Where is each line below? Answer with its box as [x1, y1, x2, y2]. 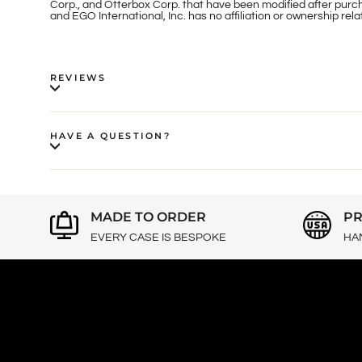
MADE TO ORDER [90, 209, 206, 225]
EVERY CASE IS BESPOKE [90, 232, 226, 244]
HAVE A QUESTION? [50, 129, 170, 141]
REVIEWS [50, 71, 107, 83]
